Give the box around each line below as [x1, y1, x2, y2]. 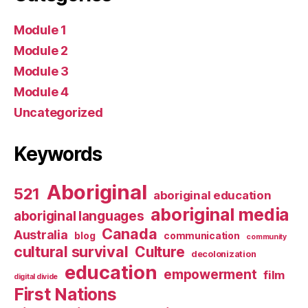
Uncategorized [14, 104, 103, 120]
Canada [101, 224, 157, 243]
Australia [14, 227, 68, 242]
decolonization [191, 248, 256, 259]
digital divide [14, 272, 58, 281]
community [246, 232, 287, 241]
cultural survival [14, 242, 129, 261]
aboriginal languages [14, 208, 144, 224]
